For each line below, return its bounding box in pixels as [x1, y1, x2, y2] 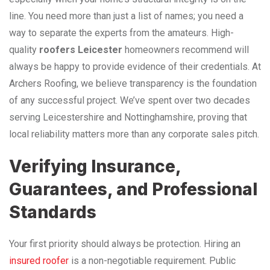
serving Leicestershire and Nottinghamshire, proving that [9, 111, 247, 123]
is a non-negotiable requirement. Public [69, 254, 236, 266]
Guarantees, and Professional [9, 178, 257, 199]
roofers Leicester [39, 43, 122, 55]
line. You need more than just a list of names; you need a [9, 10, 243, 22]
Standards [9, 201, 96, 222]
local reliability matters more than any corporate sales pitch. [9, 128, 259, 140]
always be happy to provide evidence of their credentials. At [9, 60, 261, 72]
